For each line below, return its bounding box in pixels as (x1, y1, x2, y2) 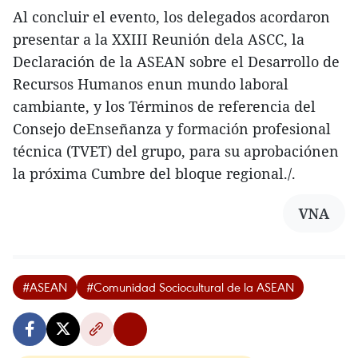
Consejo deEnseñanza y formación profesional (13, 119, 331, 139)
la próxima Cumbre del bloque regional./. (13, 164, 296, 184)
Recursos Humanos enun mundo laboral (13, 74, 288, 94)
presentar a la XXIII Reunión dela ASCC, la (13, 30, 304, 50)
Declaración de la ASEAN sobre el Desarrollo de (13, 52, 340, 72)
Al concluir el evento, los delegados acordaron (13, 7, 330, 27)
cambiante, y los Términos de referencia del (13, 97, 316, 117)
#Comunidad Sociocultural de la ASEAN (86, 279, 294, 296)
